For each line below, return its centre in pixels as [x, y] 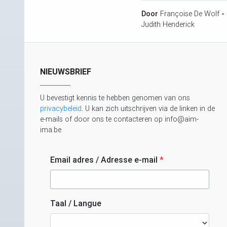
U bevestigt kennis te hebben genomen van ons [115, 98]
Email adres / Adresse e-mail [105, 160]
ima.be [51, 130]
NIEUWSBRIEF [66, 72]
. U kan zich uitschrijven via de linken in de [148, 109]
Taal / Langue [76, 203]
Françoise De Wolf [190, 14]
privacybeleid [61, 109]
